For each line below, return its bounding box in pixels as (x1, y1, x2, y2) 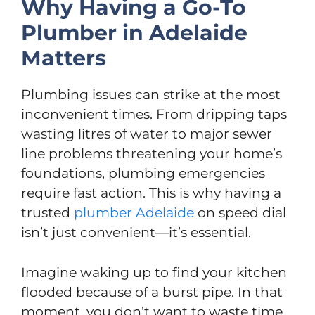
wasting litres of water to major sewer (21, 126, 272, 143)
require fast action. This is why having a (21, 185, 281, 202)
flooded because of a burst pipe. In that (21, 283, 283, 300)
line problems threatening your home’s (21, 146, 282, 162)
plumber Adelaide (70, 205, 194, 221)
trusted (21, 205, 70, 221)
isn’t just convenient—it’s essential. (21, 224, 251, 241)
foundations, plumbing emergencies (21, 165, 265, 182)
